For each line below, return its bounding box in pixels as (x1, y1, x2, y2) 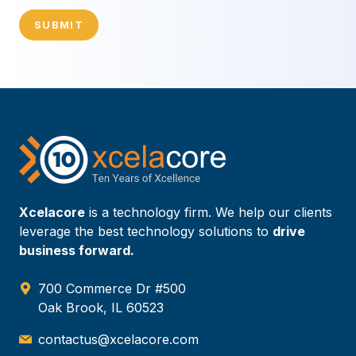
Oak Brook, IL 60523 (38, 300, 164, 316)
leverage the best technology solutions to (19, 223, 273, 240)
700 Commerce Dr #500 (38, 281, 186, 297)
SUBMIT (34, 18, 83, 31)
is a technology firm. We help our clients (85, 204, 332, 221)
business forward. (19, 242, 134, 259)
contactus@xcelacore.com (38, 331, 199, 348)
